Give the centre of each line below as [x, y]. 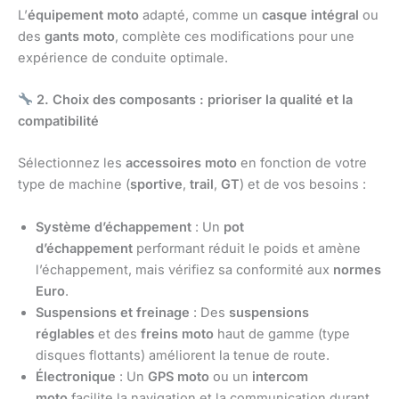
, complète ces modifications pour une [235, 36]
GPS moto [179, 376]
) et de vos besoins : [303, 185]
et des [118, 334]
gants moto [80, 36]
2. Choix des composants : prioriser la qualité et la [192, 99]
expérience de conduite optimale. [123, 57]
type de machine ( [74, 185]
